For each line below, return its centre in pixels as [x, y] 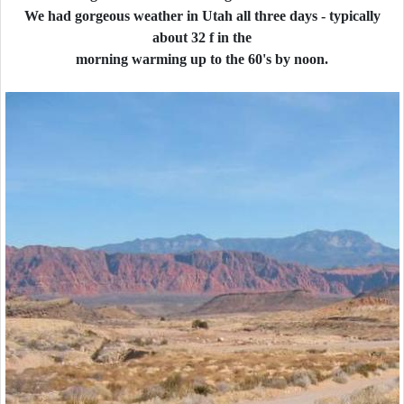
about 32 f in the [202, 37]
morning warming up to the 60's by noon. [202, 59]
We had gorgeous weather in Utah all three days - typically [202, 16]
